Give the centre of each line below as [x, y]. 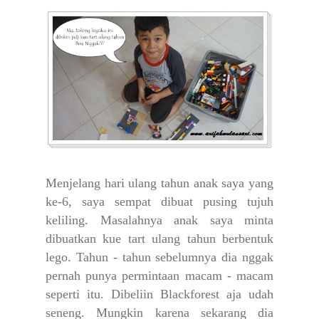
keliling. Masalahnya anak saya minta [159, 220]
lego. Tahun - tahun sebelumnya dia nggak [159, 257]
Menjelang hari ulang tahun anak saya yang [159, 183]
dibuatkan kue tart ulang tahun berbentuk [159, 239]
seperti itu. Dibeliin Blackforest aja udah [159, 294]
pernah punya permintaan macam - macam [159, 276]
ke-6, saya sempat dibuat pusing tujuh [159, 202]
